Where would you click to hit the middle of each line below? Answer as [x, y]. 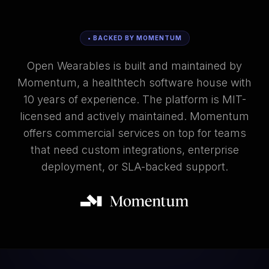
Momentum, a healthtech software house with [134, 83]
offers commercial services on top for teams [134, 133]
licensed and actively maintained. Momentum [134, 116]
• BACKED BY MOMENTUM [134, 38]
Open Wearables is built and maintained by [134, 66]
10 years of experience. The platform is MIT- [134, 99]
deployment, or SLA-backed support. [134, 167]
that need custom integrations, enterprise [134, 150]
